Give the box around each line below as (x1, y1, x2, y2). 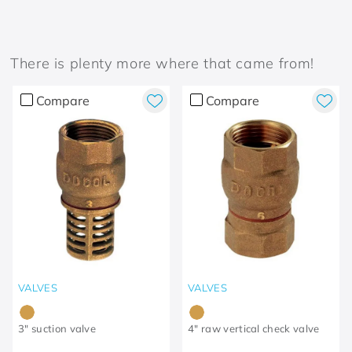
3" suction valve (18, 321, 97, 335)
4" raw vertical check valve (188, 321, 320, 335)
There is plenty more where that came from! (10, 53, 314, 72)
